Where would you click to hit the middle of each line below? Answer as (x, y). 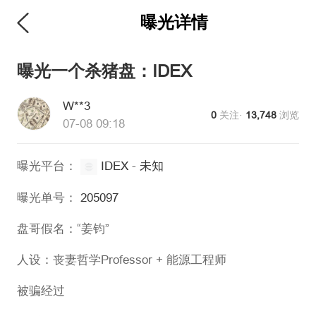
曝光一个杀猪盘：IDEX (104, 72)
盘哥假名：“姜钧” (63, 229)
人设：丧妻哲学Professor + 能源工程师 (121, 260)
